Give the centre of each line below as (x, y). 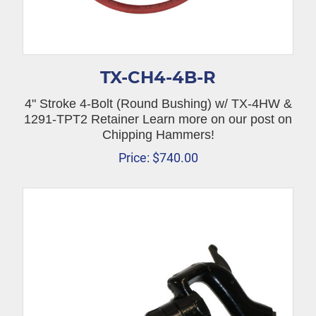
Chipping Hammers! (158, 134)
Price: (134, 157)
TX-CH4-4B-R (158, 77)
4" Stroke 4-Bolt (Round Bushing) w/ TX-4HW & (158, 103)
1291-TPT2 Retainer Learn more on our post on (158, 119)
